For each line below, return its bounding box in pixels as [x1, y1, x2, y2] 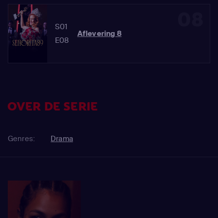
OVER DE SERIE [7, 99, 98, 115]
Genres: [8, 134, 36, 144]
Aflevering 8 [77, 29, 122, 38]
